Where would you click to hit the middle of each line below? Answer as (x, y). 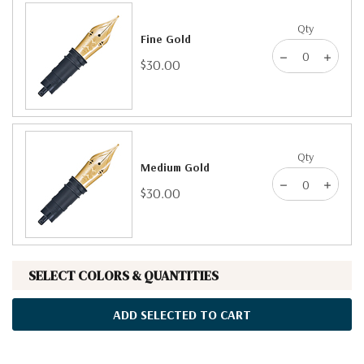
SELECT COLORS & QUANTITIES (123, 276)
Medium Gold (175, 167)
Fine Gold (165, 39)
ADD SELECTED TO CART (182, 315)
